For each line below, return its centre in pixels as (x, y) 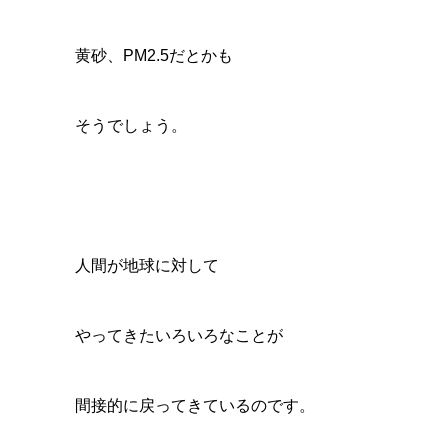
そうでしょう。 (130, 125)
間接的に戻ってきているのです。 (194, 405)
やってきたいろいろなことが (178, 335)
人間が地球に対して (146, 265)
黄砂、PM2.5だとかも (153, 55)
